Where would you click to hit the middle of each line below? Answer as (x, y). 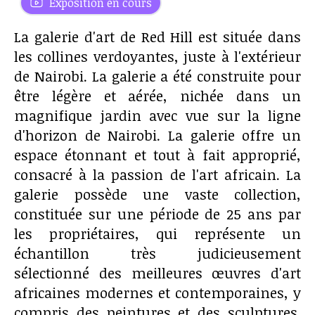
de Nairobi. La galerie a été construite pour (157, 76)
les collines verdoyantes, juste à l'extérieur (157, 56)
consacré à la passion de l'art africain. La (157, 174)
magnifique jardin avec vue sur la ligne (157, 115)
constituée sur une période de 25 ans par (157, 214)
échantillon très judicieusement (157, 253)
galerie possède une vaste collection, (157, 194)
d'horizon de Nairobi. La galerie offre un (157, 135)
